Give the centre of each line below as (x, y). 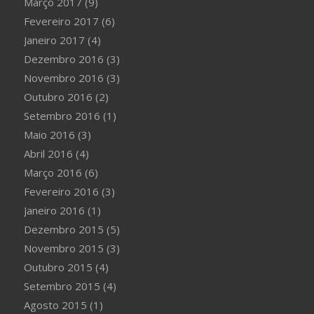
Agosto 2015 (55, 305)
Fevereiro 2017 (61, 21)
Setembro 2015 (62, 286)
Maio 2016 (49, 135)
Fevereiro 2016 (61, 191)
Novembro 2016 (63, 78)
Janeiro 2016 (54, 210)
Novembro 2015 (63, 248)
